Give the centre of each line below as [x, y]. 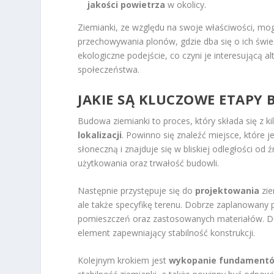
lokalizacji [100, 135]
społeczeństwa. [109, 70]
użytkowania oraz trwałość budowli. [149, 163]
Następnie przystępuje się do [137, 191]
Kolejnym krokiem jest [124, 261]
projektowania [228, 191]
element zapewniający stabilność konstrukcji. [167, 233]
